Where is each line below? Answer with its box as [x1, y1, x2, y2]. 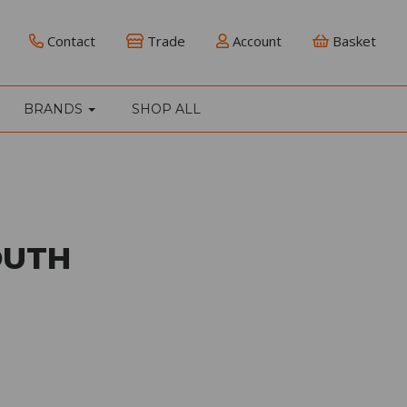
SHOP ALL [132, 100, 201, 117]
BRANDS [24, 100, 86, 117]
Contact [43, 32, 95, 50]
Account [228, 32, 282, 50]
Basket [328, 32, 376, 50]
